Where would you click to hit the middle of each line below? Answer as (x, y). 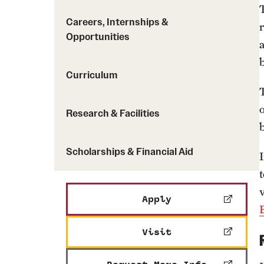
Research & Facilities (113, 113)
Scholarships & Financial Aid (130, 151)
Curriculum (92, 75)
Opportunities (98, 37)
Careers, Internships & (117, 22)
